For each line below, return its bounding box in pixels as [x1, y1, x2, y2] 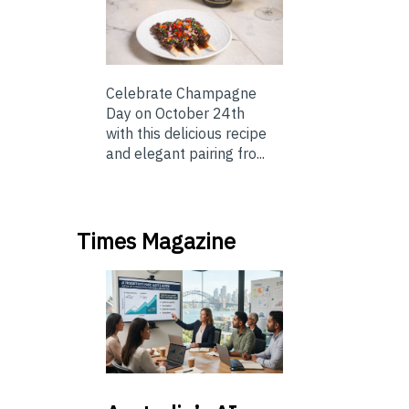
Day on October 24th [106, 104, 245, 123]
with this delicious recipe [106, 124, 267, 143]
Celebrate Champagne [106, 84, 257, 103]
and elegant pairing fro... [106, 144, 265, 163]
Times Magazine [77, 226, 236, 257]
